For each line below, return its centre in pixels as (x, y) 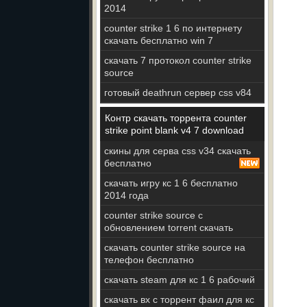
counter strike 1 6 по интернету (173, 28)
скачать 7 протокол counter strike (178, 60)
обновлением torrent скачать (169, 228)
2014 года (126, 195)
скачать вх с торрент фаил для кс (179, 299)
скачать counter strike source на (175, 247)
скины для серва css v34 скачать (177, 151)
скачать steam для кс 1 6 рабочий (180, 280)
